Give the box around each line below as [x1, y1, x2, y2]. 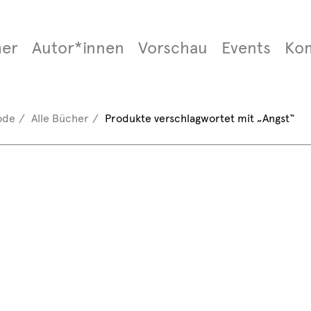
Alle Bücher [31, 112, 89, 125]
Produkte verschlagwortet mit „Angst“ [104, 112, 295, 125]
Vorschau [137, 37, 208, 58]
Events [221, 37, 271, 58]
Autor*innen [31, 37, 124, 58]
